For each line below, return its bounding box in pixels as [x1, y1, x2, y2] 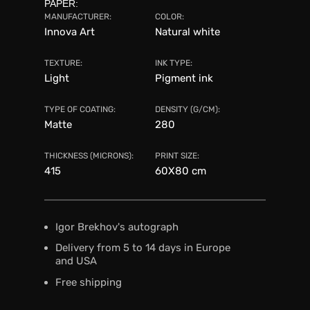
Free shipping [55, 276, 122, 289]
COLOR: [155, 12, 184, 21]
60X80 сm [155, 165, 206, 177]
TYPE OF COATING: [44, 104, 116, 114]
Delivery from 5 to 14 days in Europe [55, 241, 230, 254]
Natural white [155, 26, 220, 38]
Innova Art [44, 26, 95, 38]
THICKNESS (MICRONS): [44, 151, 134, 161]
